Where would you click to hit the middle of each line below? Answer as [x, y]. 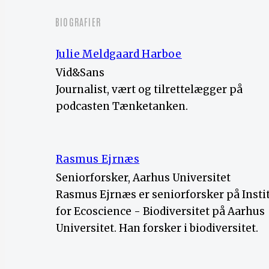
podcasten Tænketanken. [122, 106]
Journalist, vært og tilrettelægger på [149, 89]
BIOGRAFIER [78, 22]
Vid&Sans [80, 72]
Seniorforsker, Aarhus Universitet [143, 177]
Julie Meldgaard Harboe [119, 54]
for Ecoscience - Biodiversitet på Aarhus [160, 211]
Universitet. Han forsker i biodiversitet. [157, 228]
